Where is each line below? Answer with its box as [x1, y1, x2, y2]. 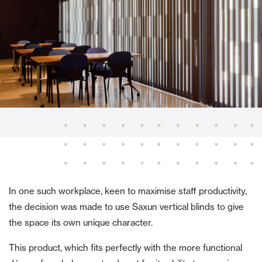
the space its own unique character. [9, 217, 153, 229]
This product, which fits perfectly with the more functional [9, 242, 242, 254]
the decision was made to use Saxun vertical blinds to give [9, 201, 244, 213]
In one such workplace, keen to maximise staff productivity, [9, 185, 247, 197]
